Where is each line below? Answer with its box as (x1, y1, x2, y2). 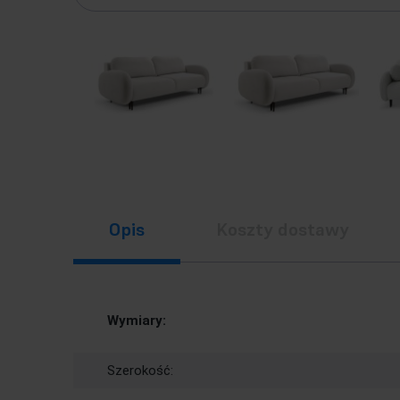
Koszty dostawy (216, 218, 349, 241)
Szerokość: (107, 362, 173, 379)
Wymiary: (107, 312, 166, 329)
